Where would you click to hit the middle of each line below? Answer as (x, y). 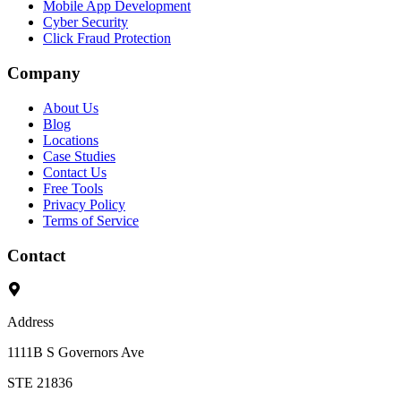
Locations (71, 140)
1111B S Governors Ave (76, 353)
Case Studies (79, 156)
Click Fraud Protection (107, 38)
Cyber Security (85, 22)
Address (30, 322)
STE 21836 (40, 383)
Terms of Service (91, 220)
